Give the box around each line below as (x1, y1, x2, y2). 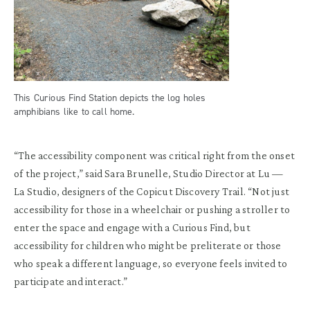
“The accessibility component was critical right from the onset (14, 149, 295, 161)
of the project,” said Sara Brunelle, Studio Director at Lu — (14, 167, 284, 179)
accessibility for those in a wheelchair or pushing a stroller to (14, 203, 291, 215)
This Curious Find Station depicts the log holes (14, 91, 206, 104)
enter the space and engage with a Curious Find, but (14, 221, 250, 233)
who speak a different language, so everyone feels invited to (14, 257, 288, 269)
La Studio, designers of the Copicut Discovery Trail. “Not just (14, 185, 289, 197)
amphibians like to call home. (14, 104, 135, 118)
